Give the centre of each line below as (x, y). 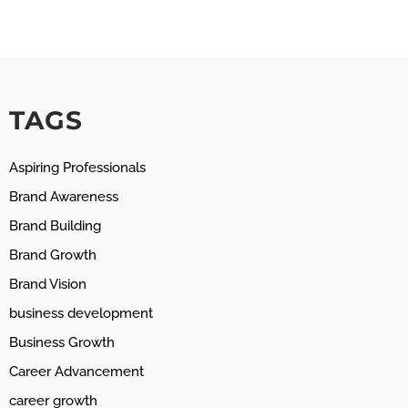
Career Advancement (76, 372)
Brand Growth (53, 255)
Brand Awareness (64, 197)
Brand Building (55, 226)
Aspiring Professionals (77, 168)
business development (81, 314)
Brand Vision (48, 285)
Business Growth (62, 343)
